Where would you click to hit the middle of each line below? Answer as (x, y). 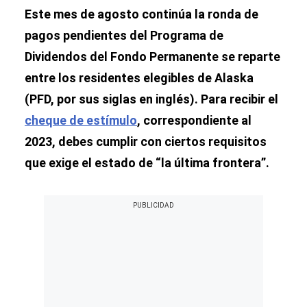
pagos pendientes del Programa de (124, 35)
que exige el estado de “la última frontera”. (147, 163)
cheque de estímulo (81, 120)
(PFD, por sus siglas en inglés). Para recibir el (151, 99)
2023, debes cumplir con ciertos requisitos (146, 142)
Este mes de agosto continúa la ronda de (142, 14)
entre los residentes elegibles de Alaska (139, 78)
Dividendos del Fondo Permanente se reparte (152, 57)
